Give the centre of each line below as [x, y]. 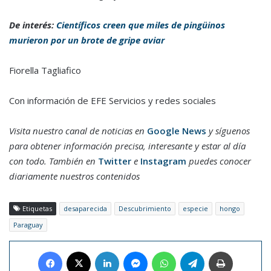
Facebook [80, 251]
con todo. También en [54, 161]
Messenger [168, 251]
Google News [177, 131]
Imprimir [247, 251]
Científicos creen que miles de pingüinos [141, 25]
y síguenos [228, 131]
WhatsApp [194, 251]
